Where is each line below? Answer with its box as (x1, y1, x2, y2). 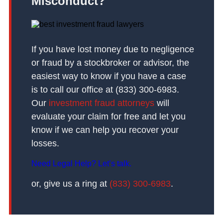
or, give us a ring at (31, 179, 110, 189)
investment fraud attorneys (48, 98, 154, 109)
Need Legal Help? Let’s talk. (31, 159, 131, 168)
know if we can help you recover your (31, 125, 179, 135)
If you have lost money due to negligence (31, 44, 194, 55)
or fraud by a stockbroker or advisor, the (31, 58, 189, 68)
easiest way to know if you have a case (31, 71, 186, 82)
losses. (31, 138, 59, 149)
